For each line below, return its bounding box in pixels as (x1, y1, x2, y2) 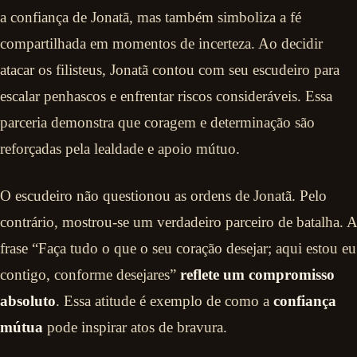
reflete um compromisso (180, 265, 335, 283)
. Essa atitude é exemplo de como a (56, 292, 273, 309)
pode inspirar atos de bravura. (43, 318, 227, 335)
